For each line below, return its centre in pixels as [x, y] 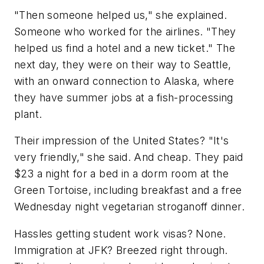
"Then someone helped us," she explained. [121, 15]
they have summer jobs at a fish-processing [124, 97]
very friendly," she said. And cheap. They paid [129, 157]
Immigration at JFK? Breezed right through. [121, 250]
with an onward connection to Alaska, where [124, 81]
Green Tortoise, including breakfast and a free [128, 190]
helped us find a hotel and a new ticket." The [125, 48]
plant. [28, 114]
